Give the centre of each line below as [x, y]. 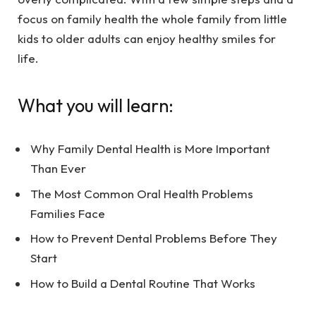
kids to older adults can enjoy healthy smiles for [147, 38]
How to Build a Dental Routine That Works [143, 283]
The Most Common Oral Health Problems [142, 193]
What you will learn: [96, 106]
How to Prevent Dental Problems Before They [154, 238]
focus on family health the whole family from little [152, 18]
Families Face [68, 213]
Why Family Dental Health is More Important [150, 149]
